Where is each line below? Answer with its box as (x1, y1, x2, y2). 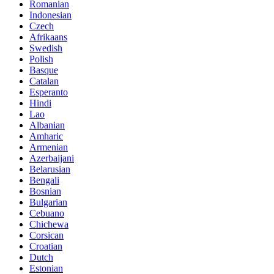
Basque (29, 64, 58, 75)
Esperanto (29, 86, 68, 97)
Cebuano (29, 207, 64, 218)
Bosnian (29, 185, 61, 196)
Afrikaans (29, 31, 67, 42)
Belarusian (29, 163, 70, 174)
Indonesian (29, 9, 72, 20)
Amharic (29, 130, 63, 141)
